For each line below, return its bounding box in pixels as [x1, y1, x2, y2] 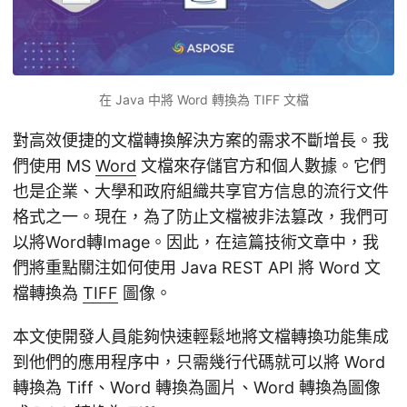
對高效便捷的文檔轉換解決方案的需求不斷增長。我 [13, 130, 389, 150]
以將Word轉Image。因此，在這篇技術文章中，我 [13, 232, 379, 252]
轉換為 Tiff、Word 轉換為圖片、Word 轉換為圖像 [13, 377, 381, 397]
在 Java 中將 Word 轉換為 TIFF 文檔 [98, 91, 309, 107]
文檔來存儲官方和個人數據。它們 [136, 155, 386, 175]
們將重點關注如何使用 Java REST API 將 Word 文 [13, 257, 381, 277]
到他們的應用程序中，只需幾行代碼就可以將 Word [13, 352, 385, 372]
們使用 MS [13, 155, 95, 175]
